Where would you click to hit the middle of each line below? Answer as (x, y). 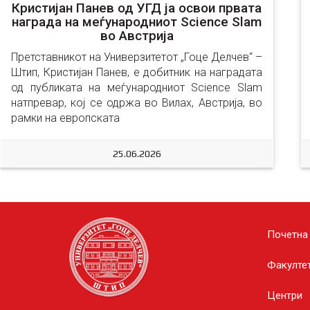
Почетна (288, 235)
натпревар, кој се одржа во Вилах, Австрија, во (137, 103)
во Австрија (137, 36)
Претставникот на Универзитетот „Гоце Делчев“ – (137, 57)
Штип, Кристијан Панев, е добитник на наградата (137, 72)
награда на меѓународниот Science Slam (137, 22)
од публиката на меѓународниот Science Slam (137, 88)
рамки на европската (65, 118)
